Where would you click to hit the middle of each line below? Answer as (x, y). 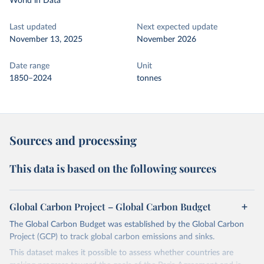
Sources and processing (73, 140)
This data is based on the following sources (113, 169)
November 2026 (166, 39)
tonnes (149, 78)
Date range (29, 66)
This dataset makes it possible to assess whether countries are (121, 253)
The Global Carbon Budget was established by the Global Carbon (127, 225)
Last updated (33, 27)
